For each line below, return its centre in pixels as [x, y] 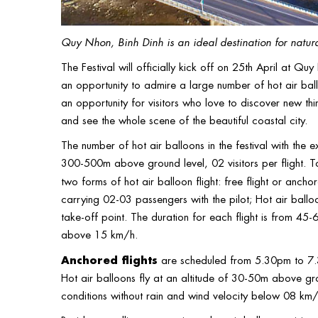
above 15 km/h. [99, 233]
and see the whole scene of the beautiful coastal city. [184, 119]
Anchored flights [109, 258]
